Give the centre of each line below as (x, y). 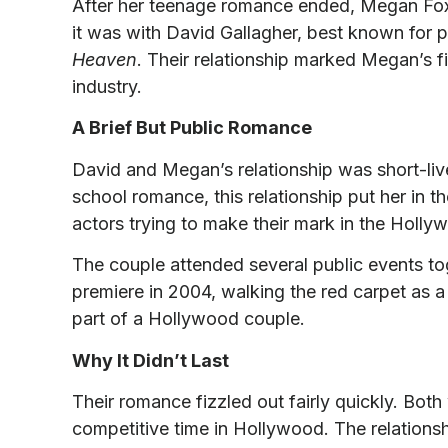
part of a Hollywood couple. (188, 319)
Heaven (104, 59)
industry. (107, 86)
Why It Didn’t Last (150, 360)
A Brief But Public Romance (192, 128)
